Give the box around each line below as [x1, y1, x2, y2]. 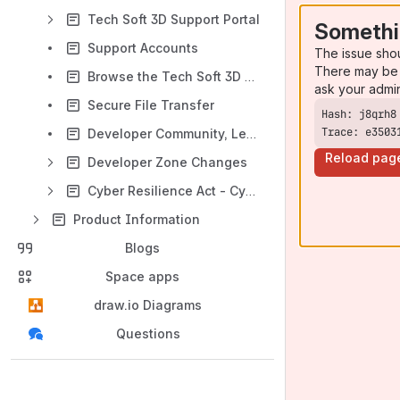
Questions [115, 326, 180, 341]
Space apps [105, 269, 179, 284]
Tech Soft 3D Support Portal [87, 12, 260, 27]
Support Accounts [87, 40, 198, 55]
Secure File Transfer [87, 97, 214, 112]
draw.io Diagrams [94, 297, 202, 312]
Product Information [73, 212, 200, 227]
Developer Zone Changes [87, 154, 247, 170]
